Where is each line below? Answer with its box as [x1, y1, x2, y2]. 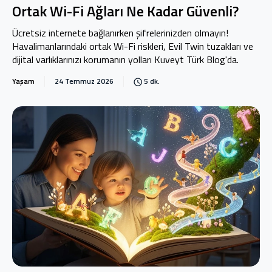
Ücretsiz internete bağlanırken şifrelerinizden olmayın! [12, 25, 228, 40]
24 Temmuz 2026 [55, 75, 114, 87]
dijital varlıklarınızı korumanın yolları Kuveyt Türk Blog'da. [12, 52, 239, 67]
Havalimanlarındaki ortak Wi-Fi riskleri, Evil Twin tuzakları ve [12, 39, 253, 53]
